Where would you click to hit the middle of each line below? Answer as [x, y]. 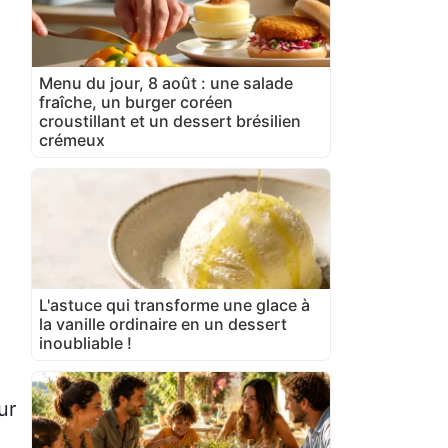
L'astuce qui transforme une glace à [174, 304]
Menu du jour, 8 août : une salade [166, 82]
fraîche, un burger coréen [136, 101]
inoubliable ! [85, 342]
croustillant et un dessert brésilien [170, 120]
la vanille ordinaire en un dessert [163, 323]
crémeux [72, 139]
